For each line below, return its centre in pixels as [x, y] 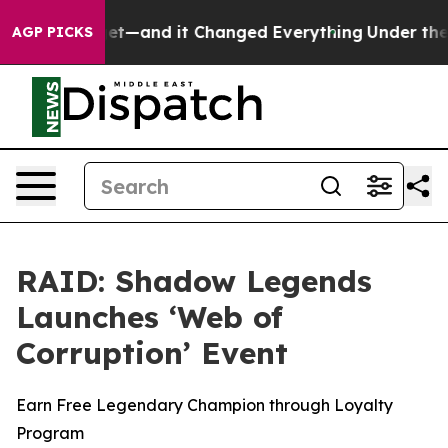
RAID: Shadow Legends [194, 281]
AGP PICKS [52, 32]
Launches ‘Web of [149, 317]
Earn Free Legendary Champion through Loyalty [204, 405]
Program [50, 433]
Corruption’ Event [152, 353]
